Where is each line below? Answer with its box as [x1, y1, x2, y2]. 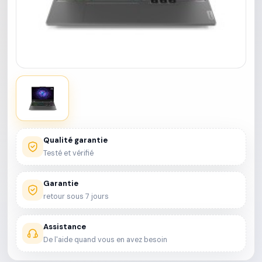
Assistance [43, 222, 86, 232]
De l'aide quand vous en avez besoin [43, 235, 167, 244]
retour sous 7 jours [43, 192, 109, 201]
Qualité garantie [43, 135, 108, 145]
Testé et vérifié [43, 149, 94, 158]
